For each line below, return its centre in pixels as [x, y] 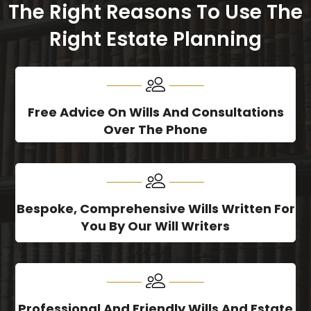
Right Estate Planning [155, 40]
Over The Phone [155, 130]
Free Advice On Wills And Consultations [155, 112]
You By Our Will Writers [155, 226]
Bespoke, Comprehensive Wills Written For [155, 209]
